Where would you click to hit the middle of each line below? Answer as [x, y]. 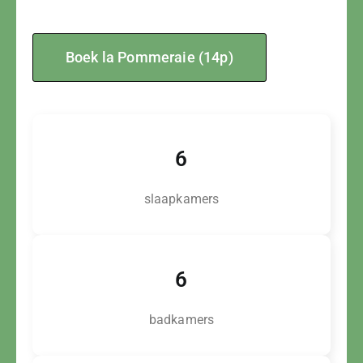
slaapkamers [181, 199]
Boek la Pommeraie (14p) [149, 57]
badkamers [181, 320]
